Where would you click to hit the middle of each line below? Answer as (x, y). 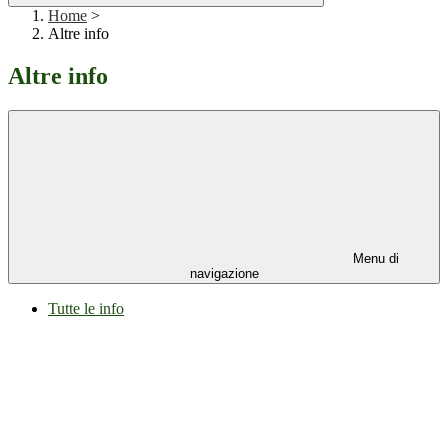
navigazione (224, 274)
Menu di (374, 259)
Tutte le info (86, 309)
